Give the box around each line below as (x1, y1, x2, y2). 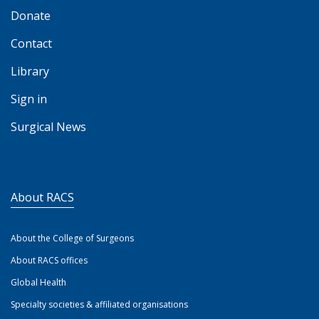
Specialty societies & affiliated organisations (11, 298, 188, 310)
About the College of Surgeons (11, 232, 134, 244)
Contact (11, 36, 52, 51)
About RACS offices (11, 254, 88, 266)
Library (11, 63, 49, 79)
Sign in (11, 91, 47, 107)
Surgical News (11, 119, 86, 135)
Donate (11, 8, 51, 23)
